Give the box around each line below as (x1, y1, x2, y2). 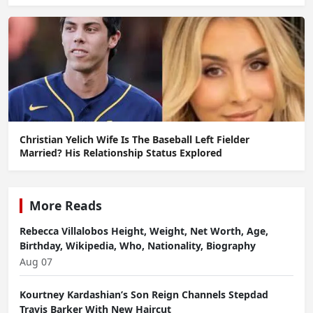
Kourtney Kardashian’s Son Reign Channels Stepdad (20, 288, 268, 302)
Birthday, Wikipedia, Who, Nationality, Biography (20, 239, 256, 253)
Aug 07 (20, 255, 52, 269)
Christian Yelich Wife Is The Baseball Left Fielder (20, 133, 249, 147)
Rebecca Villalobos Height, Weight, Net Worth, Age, (20, 224, 268, 238)
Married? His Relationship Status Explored (20, 146, 222, 160)
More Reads (29, 197, 102, 214)
